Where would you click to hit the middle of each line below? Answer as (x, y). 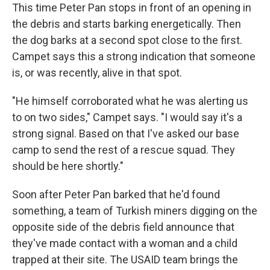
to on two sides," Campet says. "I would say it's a (127, 118)
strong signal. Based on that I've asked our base (126, 134)
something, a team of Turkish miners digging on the (135, 211)
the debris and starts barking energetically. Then (127, 24)
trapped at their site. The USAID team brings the (125, 260)
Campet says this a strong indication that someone (134, 57)
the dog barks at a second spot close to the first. (127, 40)
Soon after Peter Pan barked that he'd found (116, 195)
